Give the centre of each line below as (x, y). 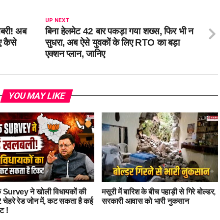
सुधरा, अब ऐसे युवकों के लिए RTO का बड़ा (112, 42)
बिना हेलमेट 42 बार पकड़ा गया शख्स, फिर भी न (119, 31)
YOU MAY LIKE (36, 96)
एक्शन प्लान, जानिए (75, 54)
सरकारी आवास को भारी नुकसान (145, 201)
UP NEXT (57, 20)
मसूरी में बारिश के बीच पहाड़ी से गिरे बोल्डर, (159, 192)
